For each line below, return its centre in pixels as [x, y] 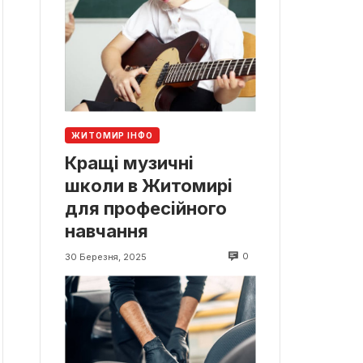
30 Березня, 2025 [106, 256]
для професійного [146, 209]
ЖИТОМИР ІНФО [112, 136]
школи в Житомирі [149, 186]
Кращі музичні [129, 163]
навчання [107, 231]
